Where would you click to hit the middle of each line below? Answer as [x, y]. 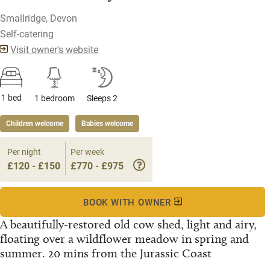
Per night [24, 152]
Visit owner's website [54, 49]
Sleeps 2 [102, 98]
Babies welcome [107, 124]
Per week [87, 152]
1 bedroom [55, 98]
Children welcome [35, 124]
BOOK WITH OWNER [129, 202]
